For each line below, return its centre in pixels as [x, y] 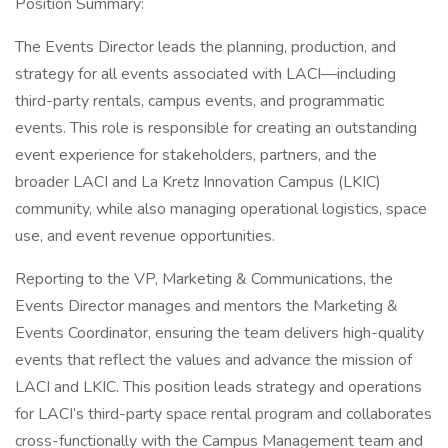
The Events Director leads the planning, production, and [205, 47]
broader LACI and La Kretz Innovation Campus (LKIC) [198, 182]
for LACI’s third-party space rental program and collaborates [223, 414]
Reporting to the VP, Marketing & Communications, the [204, 279]
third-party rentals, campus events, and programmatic [199, 101]
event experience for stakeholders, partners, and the [196, 155]
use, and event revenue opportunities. [145, 236]
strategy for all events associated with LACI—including [205, 74]
